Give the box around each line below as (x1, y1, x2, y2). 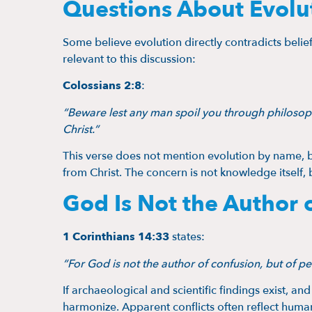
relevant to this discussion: (63, 51, 196, 67)
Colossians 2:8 (63, 78, 141, 94)
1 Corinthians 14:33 (63, 229, 169, 245)
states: (169, 229, 205, 245)
